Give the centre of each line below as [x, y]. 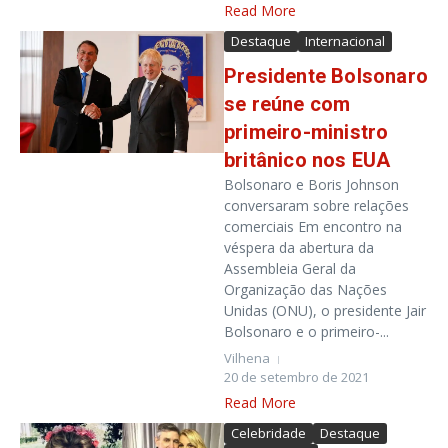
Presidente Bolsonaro [326, 76]
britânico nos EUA [307, 160]
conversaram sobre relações [316, 205]
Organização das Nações [305, 289]
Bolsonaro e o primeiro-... [306, 331]
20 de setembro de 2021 [296, 377]
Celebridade [268, 433]
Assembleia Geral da [290, 268]
